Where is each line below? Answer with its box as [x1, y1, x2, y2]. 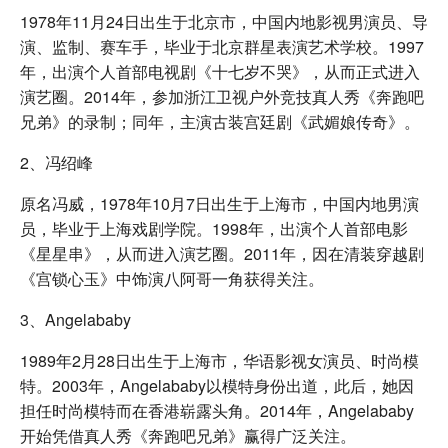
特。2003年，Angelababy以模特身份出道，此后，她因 [20, 373, 414, 397]
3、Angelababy [20, 307, 131, 331]
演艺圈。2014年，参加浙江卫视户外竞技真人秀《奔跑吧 [20, 84, 424, 108]
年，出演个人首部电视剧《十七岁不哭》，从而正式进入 [20, 59, 420, 83]
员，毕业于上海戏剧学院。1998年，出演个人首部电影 [20, 216, 408, 240]
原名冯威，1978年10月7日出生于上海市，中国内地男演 [20, 191, 419, 215]
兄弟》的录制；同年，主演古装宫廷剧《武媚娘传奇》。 [20, 109, 420, 133]
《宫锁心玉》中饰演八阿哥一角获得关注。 [20, 266, 324, 290]
